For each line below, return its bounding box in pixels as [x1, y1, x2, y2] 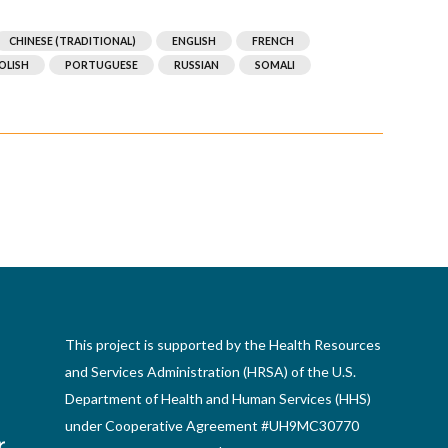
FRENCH [252, 35, 295, 48]
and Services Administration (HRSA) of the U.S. [64, 363, 356, 381]
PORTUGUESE [65, 59, 139, 72]
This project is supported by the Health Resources [64, 336, 381, 354]
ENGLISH [172, 35, 217, 48]
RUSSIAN [174, 59, 220, 72]
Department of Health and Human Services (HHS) [64, 390, 371, 408]
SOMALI [255, 59, 296, 72]
